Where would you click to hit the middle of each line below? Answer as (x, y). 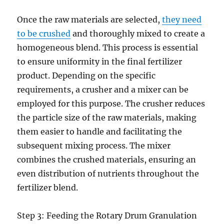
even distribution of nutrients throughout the (108, 173)
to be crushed (44, 33)
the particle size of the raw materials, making (107, 117)
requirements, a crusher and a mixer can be (103, 89)
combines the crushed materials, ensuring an (107, 159)
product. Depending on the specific (86, 75)
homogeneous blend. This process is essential (108, 47)
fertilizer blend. (48, 187)
